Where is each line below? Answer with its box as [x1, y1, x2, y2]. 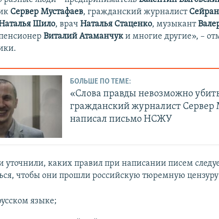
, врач [55, 19, 81, 29]
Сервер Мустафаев [10, 7, 84, 17]
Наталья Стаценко [80, 19, 153, 29]
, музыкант [152, 19, 198, 29]
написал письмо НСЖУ [70, 114, 173, 125]
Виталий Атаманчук [44, 31, 124, 41]
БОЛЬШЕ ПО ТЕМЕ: [70, 78, 131, 86]
